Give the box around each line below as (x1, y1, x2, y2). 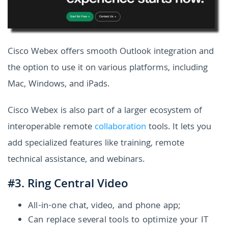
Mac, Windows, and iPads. (8, 77, 109, 93)
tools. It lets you (146, 120, 211, 135)
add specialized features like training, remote (8, 136, 184, 152)
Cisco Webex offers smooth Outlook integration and (8, 45, 214, 60)
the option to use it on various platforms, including (8, 61, 208, 76)
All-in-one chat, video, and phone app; (28, 199, 181, 214)
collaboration (95, 120, 146, 135)
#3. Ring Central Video (8, 175, 128, 195)
